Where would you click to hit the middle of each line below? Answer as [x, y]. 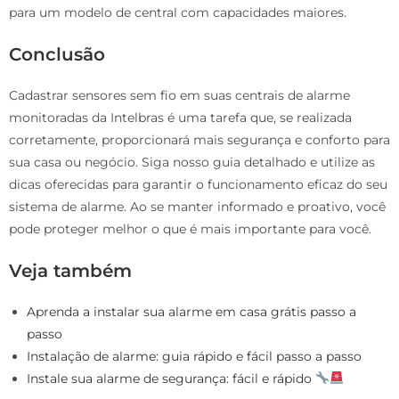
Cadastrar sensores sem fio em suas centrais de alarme [179, 95]
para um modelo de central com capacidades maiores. [178, 12]
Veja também [70, 270]
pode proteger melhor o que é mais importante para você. [190, 228]
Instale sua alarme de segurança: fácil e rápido [171, 378]
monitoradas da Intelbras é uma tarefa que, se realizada [180, 117]
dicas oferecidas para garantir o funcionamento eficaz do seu [198, 184]
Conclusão [57, 54]
